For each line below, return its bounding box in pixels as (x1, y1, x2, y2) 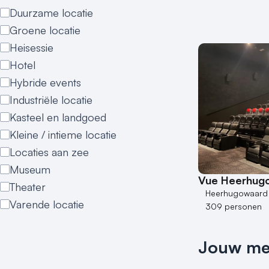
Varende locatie (10, 198, 84, 211)
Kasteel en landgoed (10, 110, 106, 124)
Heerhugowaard (205, 187, 268, 198)
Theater (10, 180, 46, 193)
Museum (10, 163, 50, 176)
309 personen (205, 201, 262, 211)
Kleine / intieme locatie (10, 128, 116, 141)
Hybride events (10, 76, 81, 89)
